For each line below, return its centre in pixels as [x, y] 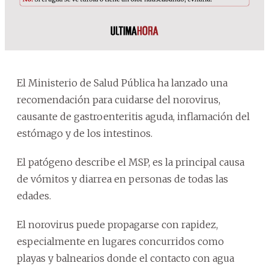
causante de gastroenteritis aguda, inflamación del [133, 117]
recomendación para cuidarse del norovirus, [119, 100]
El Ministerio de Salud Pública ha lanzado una [122, 83]
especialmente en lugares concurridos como [120, 242]
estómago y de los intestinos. [85, 134]
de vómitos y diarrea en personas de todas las [122, 179]
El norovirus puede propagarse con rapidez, [117, 225]
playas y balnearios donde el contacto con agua [125, 258]
